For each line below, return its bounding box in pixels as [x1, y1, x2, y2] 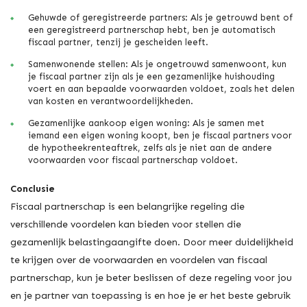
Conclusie [10, 183, 55, 195]
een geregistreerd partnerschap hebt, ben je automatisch [28, 25, 275, 36]
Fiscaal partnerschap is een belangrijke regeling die [10, 201, 245, 213]
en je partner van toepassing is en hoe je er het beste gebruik [10, 290, 291, 302]
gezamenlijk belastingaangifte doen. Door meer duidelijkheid [10, 236, 293, 249]
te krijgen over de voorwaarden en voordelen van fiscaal [10, 254, 267, 267]
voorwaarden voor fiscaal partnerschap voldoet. [28, 155, 238, 166]
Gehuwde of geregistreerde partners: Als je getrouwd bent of [28, 12, 293, 23]
